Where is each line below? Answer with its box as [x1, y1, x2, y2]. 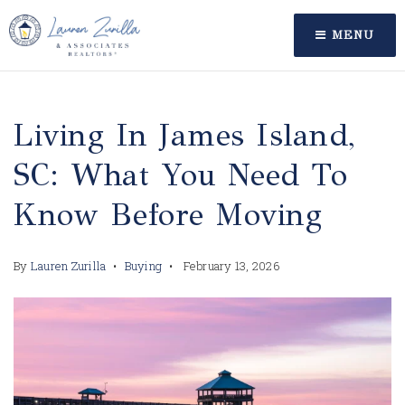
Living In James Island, [14, 117, 355, 154]
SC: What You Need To [14, 156, 347, 193]
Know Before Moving [14, 196, 322, 233]
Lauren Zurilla [30, 258, 107, 274]
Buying [124, 258, 162, 274]
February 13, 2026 [180, 258, 280, 274]
